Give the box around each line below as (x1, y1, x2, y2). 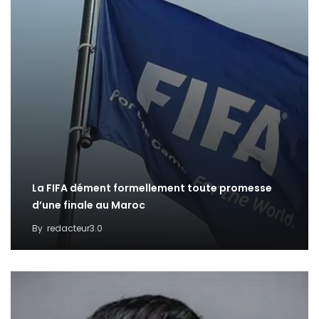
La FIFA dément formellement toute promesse (32, 181, 272, 196)
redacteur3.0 (47, 222, 103, 235)
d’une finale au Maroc (32, 198, 145, 213)
